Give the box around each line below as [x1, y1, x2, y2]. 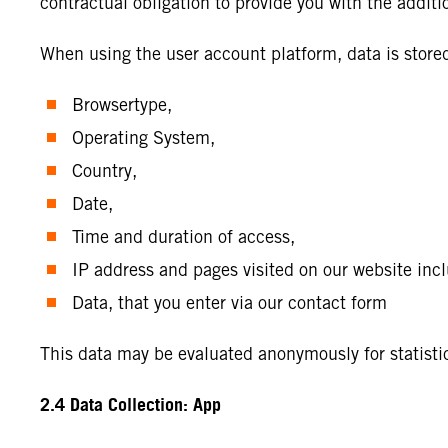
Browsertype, [71, 94, 177, 115]
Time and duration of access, [71, 226, 300, 247]
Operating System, [71, 127, 220, 148]
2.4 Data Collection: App [40, 389, 221, 423]
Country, [71, 160, 142, 181]
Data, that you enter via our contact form [71, 292, 387, 313]
